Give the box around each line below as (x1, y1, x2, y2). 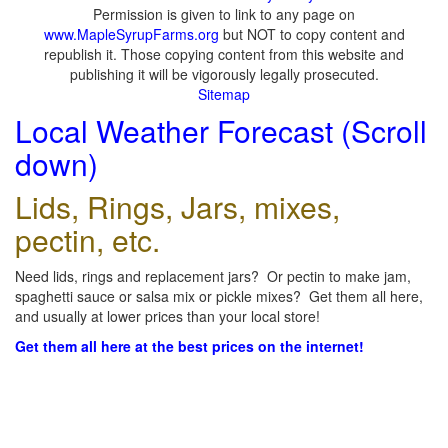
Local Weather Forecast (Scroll (15, 109, 427, 152)
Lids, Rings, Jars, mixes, (15, 185, 340, 228)
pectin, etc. (15, 218, 160, 261)
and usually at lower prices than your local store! (15, 306, 320, 326)
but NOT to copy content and (218, 24, 405, 44)
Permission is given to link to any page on (93, 4, 355, 24)
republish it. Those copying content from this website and (44, 44, 404, 64)
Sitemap (198, 84, 250, 104)
